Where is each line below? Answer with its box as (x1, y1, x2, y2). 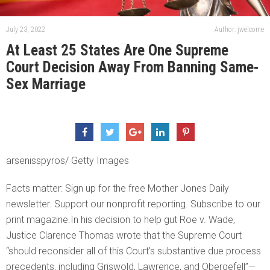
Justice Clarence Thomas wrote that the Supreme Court (6, 230, 242, 242)
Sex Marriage (6, 75, 86, 93)
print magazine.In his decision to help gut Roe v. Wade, (6, 214, 235, 226)
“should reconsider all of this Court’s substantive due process (6, 245, 261, 257)
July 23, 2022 (6, 25, 45, 34)
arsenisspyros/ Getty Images (6, 155, 129, 167)
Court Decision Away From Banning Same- (6, 58, 259, 77)
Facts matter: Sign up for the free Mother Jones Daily (6, 183, 229, 195)
